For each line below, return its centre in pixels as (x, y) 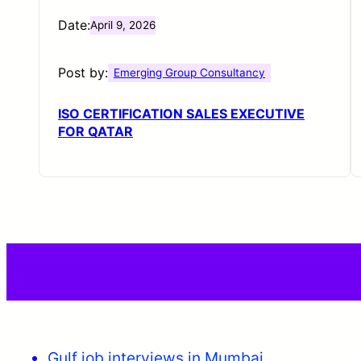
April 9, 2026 (123, 25)
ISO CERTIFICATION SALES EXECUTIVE (181, 113)
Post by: (83, 72)
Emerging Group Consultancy (190, 72)
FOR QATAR (95, 131)
